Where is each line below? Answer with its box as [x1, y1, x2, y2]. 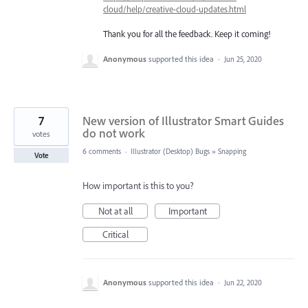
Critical [102, 228, 129, 241]
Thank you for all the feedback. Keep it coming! [103, 28, 270, 40]
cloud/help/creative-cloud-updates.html [103, 3, 246, 15]
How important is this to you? [82, 179, 194, 192]
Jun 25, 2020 [224, 54, 262, 65]
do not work [82, 125, 145, 142]
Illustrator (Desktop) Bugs [131, 146, 210, 157]
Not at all [98, 205, 133, 218]
